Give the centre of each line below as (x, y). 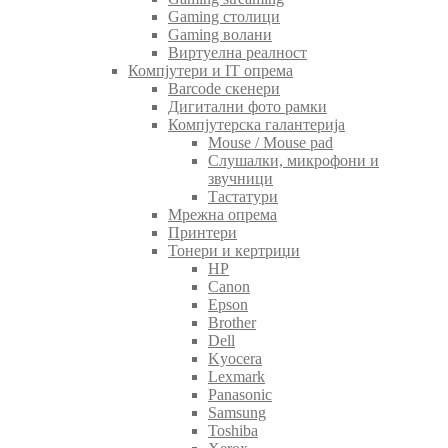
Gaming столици (224, 16)
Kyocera (235, 358)
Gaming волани (220, 34)
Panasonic (240, 394)
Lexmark (236, 376)
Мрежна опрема (222, 214)
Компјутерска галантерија (256, 124)
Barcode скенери (224, 88)
